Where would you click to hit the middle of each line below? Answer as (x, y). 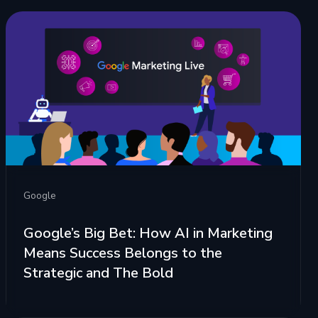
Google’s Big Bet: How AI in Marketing (148, 234)
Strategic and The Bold (98, 273)
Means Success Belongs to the (123, 253)
